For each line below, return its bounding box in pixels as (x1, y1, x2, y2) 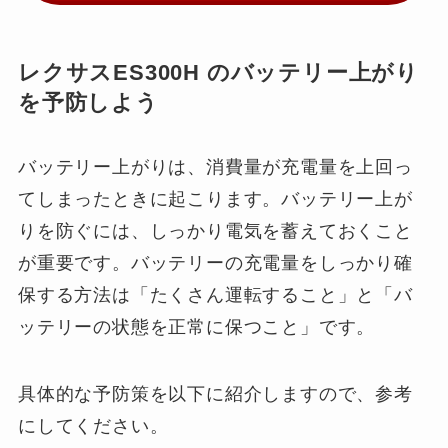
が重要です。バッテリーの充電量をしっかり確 (17, 252, 413, 273)
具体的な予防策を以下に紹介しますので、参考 (17, 384, 413, 405)
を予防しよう (17, 91, 159, 116)
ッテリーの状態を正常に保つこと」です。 (17, 316, 376, 337)
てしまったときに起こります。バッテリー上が (17, 188, 413, 209)
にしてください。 (17, 416, 169, 437)
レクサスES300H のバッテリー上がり (17, 61, 420, 86)
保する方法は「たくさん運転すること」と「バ (17, 284, 413, 305)
